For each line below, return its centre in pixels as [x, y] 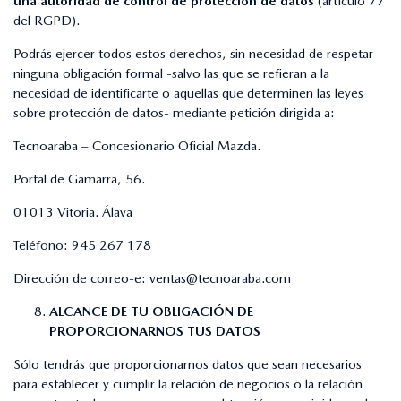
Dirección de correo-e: [81, 278]
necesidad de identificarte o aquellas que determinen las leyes [188, 93]
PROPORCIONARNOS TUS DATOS [155, 331]
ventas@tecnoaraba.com [220, 278]
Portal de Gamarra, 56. [79, 179]
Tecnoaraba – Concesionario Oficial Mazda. [137, 145]
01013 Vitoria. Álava [73, 212]
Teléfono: [43, 245]
